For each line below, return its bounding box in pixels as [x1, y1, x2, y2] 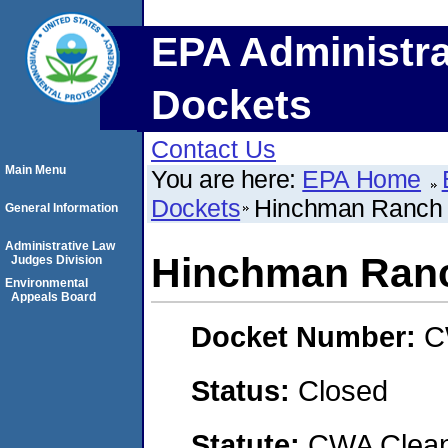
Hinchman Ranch [254, 194, 443, 222]
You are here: [151, 165, 303, 193]
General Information [5, 201, 118, 215]
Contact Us [151, 135, 276, 163]
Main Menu [5, 163, 66, 177]
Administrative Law [5, 239, 115, 253]
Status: [191, 373, 298, 407]
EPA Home [302, 165, 422, 193]
